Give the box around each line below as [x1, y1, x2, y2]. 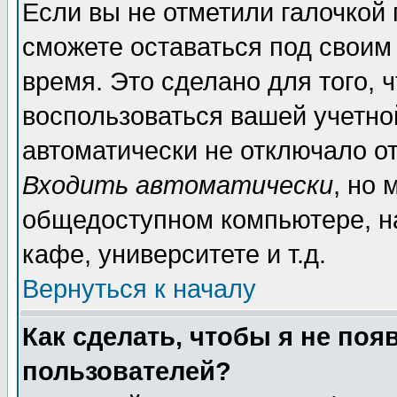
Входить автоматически [22, 171, 333, 199]
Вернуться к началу [22, 275, 256, 303]
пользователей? [22, 357, 231, 385]
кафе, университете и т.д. [22, 240, 326, 269]
